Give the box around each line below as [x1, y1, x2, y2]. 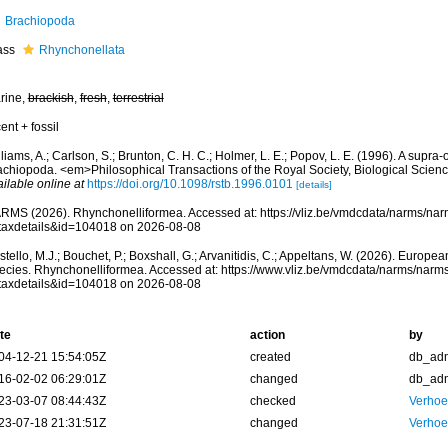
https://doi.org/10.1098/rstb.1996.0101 [86, 177, 293, 191]
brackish [27, 91, 74, 105]
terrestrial [112, 91, 164, 105]
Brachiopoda [4, 14, 75, 28]
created [249, 350, 291, 364]
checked [249, 394, 296, 408]
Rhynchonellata [38, 43, 125, 57]
